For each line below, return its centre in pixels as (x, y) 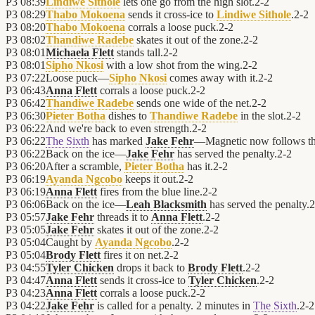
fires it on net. (132, 255)
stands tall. (139, 53)
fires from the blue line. (150, 192)
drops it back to (151, 268)
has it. (199, 167)
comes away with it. (212, 78)
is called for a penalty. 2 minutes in (174, 306)
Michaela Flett (80, 53)
